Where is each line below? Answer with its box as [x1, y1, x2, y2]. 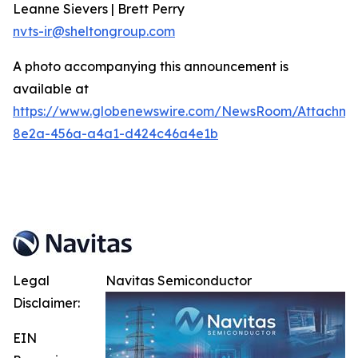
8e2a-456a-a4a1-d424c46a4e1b [13, 125, 218, 142]
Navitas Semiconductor [105, 272, 252, 289]
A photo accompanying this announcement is [13, 58, 288, 75]
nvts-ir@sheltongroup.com [13, 23, 175, 40]
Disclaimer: [13, 295, 80, 312]
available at [13, 81, 89, 97]
